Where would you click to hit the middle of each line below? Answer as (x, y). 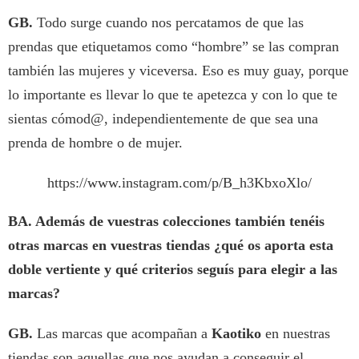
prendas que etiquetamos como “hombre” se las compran (173, 47)
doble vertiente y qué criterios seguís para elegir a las (173, 270)
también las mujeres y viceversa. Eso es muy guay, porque (178, 71)
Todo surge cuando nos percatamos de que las (170, 23)
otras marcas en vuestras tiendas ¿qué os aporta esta (171, 246)
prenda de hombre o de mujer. (95, 143)
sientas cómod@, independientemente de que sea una (163, 119)
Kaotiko (238, 334)
